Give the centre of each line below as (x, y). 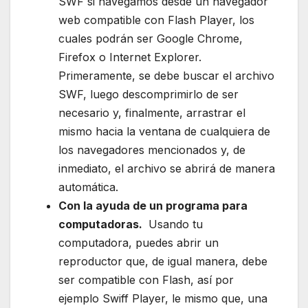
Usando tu (174, 224)
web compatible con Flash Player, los (156, 20)
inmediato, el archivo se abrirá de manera (167, 168)
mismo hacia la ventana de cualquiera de (164, 131)
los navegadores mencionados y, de (152, 150)
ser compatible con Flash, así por (146, 279)
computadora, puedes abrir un (139, 242)
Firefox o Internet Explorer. (130, 57)
